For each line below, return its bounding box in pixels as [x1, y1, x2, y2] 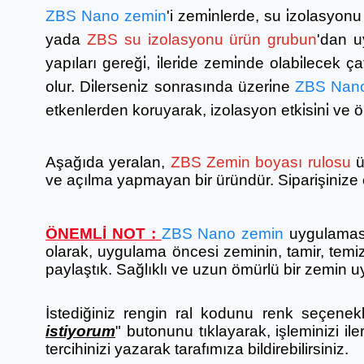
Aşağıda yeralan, [45, 154, 171, 171]
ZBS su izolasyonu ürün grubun [86, 31, 318, 48]
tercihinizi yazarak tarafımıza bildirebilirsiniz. [45, 340, 349, 357]
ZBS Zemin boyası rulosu [170, 154, 351, 171]
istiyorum [45, 323, 115, 340]
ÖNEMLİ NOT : [45, 225, 156, 242]
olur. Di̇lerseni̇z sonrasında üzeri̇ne [45, 78, 295, 95]
